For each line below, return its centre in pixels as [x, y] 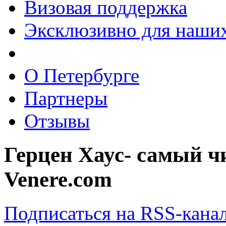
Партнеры [66, 98]
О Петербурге [82, 75]
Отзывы [57, 121]
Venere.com [58, 179]
